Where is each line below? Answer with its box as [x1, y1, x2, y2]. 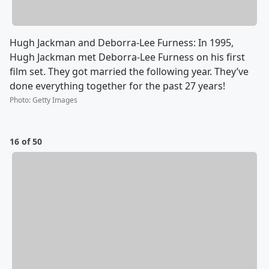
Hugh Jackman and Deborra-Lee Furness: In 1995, [10, 36, 234, 49]
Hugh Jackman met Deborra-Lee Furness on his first [10, 50, 245, 64]
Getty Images [32, 95, 77, 105]
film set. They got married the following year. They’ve [10, 65, 249, 78]
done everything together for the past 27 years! [10, 79, 225, 92]
